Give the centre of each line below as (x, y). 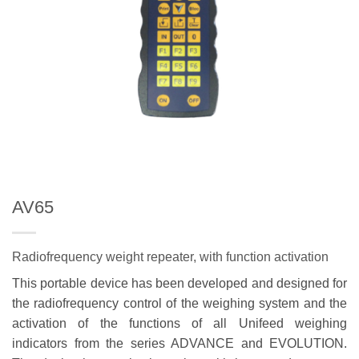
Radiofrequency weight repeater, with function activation (170, 257)
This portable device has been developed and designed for (179, 283)
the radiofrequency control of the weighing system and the (179, 303)
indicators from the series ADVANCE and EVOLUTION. (179, 343)
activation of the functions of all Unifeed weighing (179, 323)
